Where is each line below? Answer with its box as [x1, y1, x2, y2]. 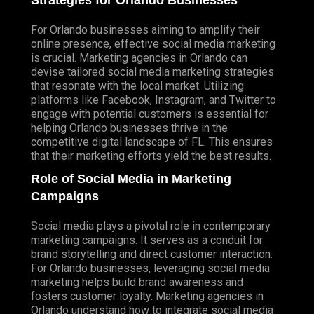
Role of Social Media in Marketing [31, 172, 231, 186]
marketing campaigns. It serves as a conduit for [31, 233, 263, 247]
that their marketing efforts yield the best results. [31, 149, 271, 163]
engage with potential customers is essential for [31, 107, 268, 121]
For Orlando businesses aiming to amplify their [31, 23, 260, 37]
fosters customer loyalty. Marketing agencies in [31, 289, 264, 303]
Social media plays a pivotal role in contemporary [31, 219, 271, 233]
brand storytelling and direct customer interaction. [31, 247, 273, 261]
